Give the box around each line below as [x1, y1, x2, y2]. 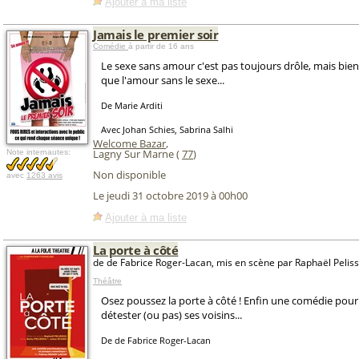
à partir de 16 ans [128, 42, 194, 50]
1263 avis [26, 171, 63, 179]
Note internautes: [6, 147, 71, 156]
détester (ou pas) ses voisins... [101, 308, 242, 322]
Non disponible [93, 167, 166, 182]
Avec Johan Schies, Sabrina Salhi [101, 123, 233, 135]
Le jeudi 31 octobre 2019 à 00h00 [93, 188, 248, 204]
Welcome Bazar [93, 136, 166, 151]
